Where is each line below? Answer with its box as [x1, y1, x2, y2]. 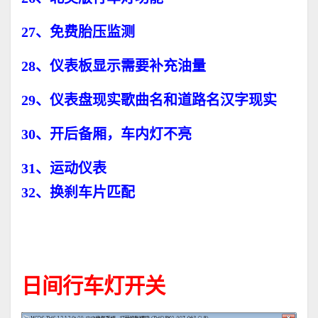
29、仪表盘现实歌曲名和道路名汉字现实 [21, 92, 277, 109]
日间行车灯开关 [21, 270, 165, 300]
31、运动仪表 [21, 160, 106, 177]
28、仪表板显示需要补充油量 [21, 58, 206, 75]
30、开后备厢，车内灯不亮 [21, 126, 192, 143]
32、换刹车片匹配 [21, 185, 135, 201]
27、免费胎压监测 [21, 24, 135, 40]
